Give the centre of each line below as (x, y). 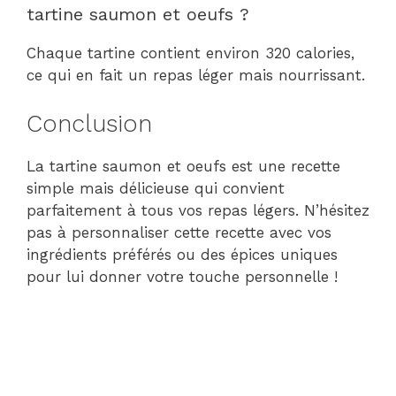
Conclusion (89, 123)
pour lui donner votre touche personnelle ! (182, 276)
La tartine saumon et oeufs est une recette (183, 166)
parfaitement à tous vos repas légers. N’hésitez (198, 210)
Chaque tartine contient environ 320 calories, (190, 53)
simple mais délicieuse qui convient (156, 188)
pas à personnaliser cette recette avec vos (179, 232)
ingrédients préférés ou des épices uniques (182, 254)
